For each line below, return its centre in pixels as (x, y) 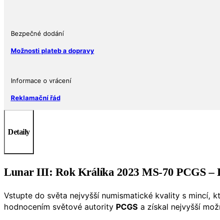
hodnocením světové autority (60, 207)
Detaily (19, 132)
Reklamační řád (35, 98)
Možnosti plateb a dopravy (52, 51)
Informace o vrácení (41, 81)
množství (20, 69)
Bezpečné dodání (37, 34)
